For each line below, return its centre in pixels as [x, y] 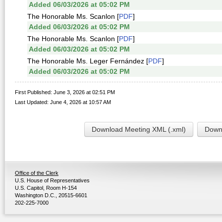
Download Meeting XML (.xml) [139, 129]
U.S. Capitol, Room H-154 [46, 188]
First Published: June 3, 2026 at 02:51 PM [65, 92]
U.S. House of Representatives [52, 180]
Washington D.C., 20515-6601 [51, 195]
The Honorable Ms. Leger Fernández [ [88, 61]
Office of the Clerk [37, 173]
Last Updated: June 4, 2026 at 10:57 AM [63, 102]
